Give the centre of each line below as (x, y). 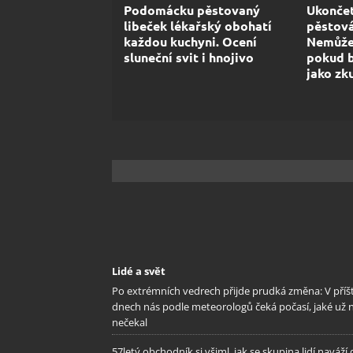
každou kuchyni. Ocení (190, 41)
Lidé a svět (139, 271)
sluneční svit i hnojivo (189, 57)
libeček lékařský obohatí (198, 25)
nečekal (130, 322)
